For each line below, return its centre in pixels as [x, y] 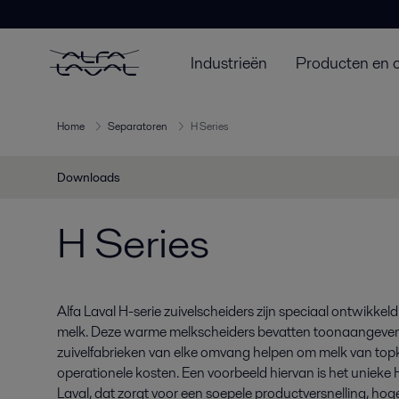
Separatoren [138, 126]
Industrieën [229, 62]
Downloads [89, 177]
